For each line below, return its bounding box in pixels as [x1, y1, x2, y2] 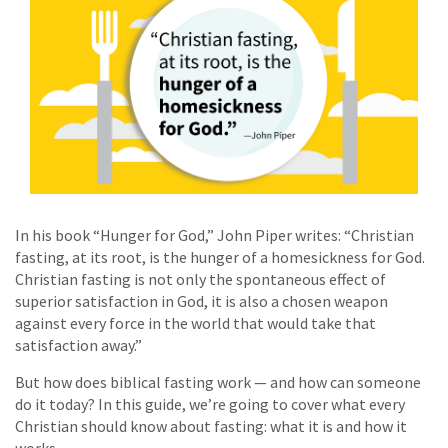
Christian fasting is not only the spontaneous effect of [15, 269, 386, 290]
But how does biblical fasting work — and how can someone [15, 372, 421, 393]
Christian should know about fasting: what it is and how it [15, 416, 407, 437]
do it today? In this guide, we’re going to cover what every [15, 394, 405, 415]
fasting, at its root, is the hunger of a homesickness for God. [15, 247, 425, 268]
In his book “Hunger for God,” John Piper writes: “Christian [15, 225, 414, 246]
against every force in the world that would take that [15, 313, 376, 334]
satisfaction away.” [15, 335, 142, 356]
